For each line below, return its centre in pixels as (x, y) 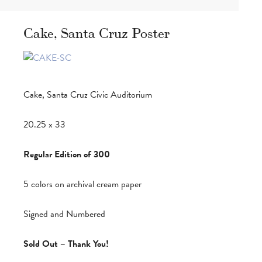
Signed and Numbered (64, 214)
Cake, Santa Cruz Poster (96, 32)
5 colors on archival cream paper (82, 184)
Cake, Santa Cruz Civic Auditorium (88, 94)
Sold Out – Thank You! (66, 244)
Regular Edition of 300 (67, 154)
